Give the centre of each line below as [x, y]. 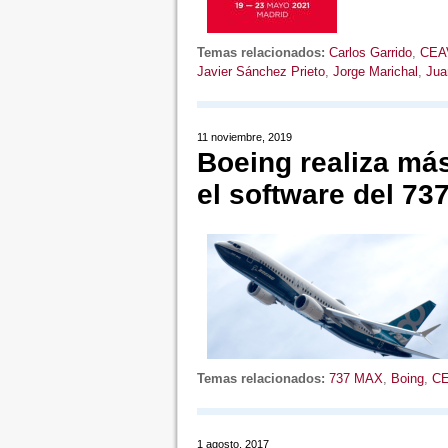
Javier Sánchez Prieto [260, 71]
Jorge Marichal [375, 71]
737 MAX [355, 378]
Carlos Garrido [370, 52]
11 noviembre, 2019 [244, 137]
